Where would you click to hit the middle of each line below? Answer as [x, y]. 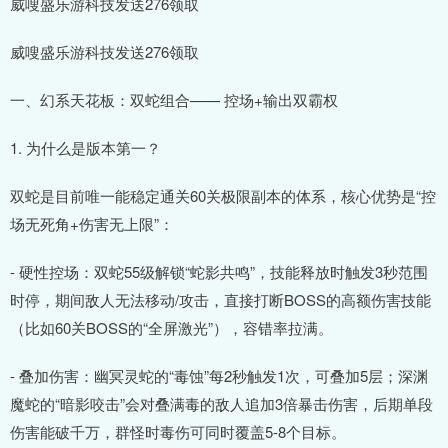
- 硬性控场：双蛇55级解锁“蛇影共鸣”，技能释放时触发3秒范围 [219, 271]
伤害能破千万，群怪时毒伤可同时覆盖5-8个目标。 [178, 431]
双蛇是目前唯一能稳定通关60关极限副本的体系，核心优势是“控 [223, 195]
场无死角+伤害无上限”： [92, 223]
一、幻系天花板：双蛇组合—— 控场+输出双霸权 [174, 99]
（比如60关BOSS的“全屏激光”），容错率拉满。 [171, 327]
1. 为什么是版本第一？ [85, 147]
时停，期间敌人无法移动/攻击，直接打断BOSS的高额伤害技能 [220, 299]
